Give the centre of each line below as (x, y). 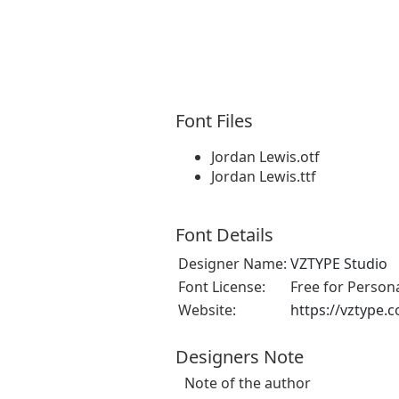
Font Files (214, 120)
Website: (207, 309)
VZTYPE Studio (339, 263)
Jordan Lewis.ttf (264, 176)
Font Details (224, 234)
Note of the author (248, 383)
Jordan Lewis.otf (265, 156)
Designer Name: (232, 263)
